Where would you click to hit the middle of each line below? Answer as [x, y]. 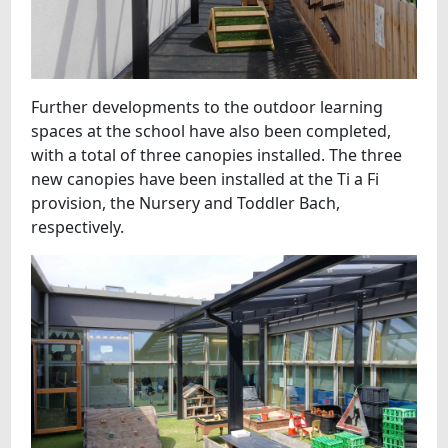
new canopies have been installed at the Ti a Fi [205, 178]
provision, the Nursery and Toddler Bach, [186, 202]
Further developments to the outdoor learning [207, 106]
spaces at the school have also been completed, [211, 130]
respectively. [78, 226]
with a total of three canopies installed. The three [217, 154]
